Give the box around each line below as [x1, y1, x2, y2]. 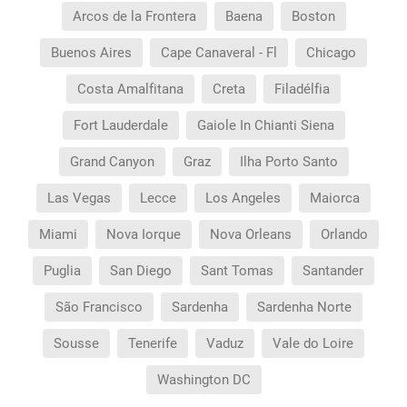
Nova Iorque [106, 226, 181, 243]
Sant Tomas [201, 263, 273, 279]
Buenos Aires [51, 45, 132, 61]
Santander [303, 263, 363, 279]
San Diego [110, 263, 172, 279]
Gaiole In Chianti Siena [196, 117, 334, 134]
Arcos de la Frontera [72, 8, 196, 25]
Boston [291, 8, 335, 25]
